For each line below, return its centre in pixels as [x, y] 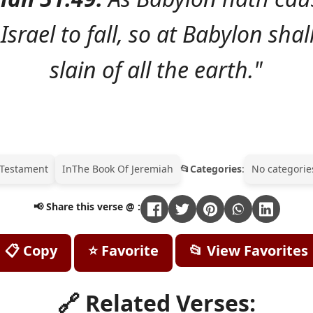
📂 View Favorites [249, 251]
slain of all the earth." [156, 70]
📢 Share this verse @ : [87, 206]
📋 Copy [31, 251]
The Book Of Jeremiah [123, 169]
